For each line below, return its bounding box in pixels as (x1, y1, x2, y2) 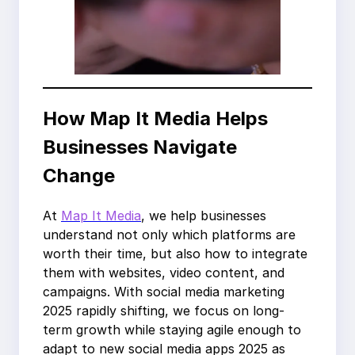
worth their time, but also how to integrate (43, 246, 307, 262)
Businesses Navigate (43, 136, 237, 159)
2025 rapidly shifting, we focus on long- (43, 303, 284, 319)
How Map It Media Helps (43, 107, 268, 131)
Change (43, 164, 115, 188)
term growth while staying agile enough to (43, 322, 301, 338)
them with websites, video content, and (43, 265, 284, 281)
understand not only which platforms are (43, 227, 296, 243)
